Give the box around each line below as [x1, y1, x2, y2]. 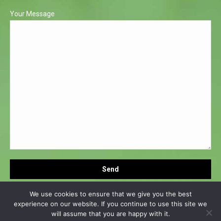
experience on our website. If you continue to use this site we [14, 200, 207, 208]
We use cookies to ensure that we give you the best [29, 190, 192, 198]
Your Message [10, 10, 55, 18]
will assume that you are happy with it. [51, 210, 170, 218]
